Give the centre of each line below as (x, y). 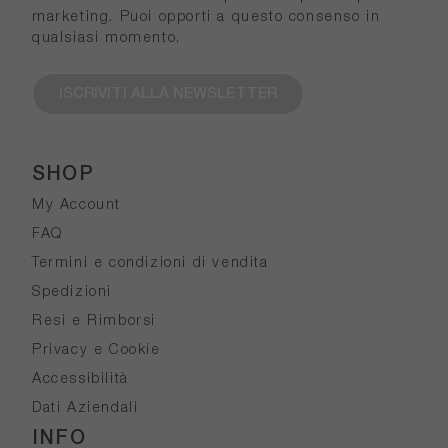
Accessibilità (80, 380)
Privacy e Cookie (96, 351)
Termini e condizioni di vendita (150, 264)
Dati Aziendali (85, 409)
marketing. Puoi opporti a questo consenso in (206, 18)
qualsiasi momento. (106, 39)
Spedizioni (72, 293)
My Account (76, 206)
